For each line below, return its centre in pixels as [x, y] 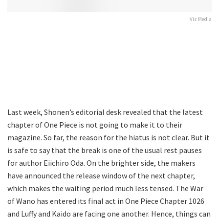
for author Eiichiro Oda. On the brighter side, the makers [101, 163]
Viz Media [201, 19]
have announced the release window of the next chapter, [101, 175]
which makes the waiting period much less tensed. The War [105, 188]
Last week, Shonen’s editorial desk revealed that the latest [105, 112]
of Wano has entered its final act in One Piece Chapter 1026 [106, 201]
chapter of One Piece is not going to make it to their [95, 124]
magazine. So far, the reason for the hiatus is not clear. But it [109, 137]
